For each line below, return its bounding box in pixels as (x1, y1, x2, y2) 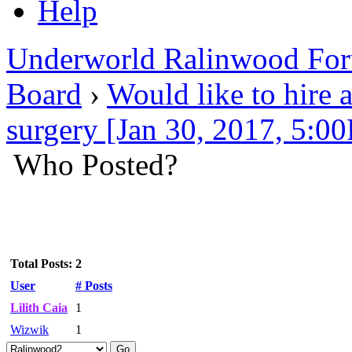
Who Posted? (13, 148, 178, 181)
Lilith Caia (10, 301, 68, 314)
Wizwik (10, 323, 49, 336)
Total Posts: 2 (10, 257, 82, 270)
